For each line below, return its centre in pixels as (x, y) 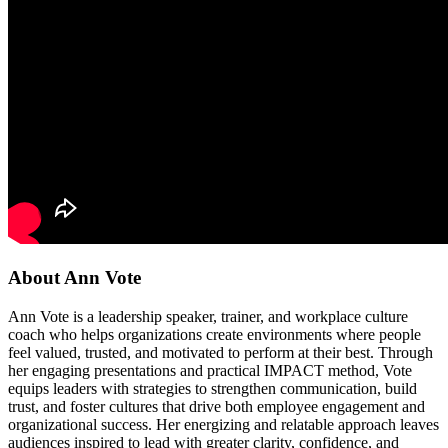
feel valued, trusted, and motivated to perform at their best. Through (220, 352)
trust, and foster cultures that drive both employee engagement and (216, 406)
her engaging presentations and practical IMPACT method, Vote (210, 370)
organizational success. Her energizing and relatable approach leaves (223, 424)
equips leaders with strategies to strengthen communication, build (212, 388)
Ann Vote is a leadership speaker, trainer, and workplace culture (208, 316)
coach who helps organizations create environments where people (214, 334)
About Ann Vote (74, 278)
